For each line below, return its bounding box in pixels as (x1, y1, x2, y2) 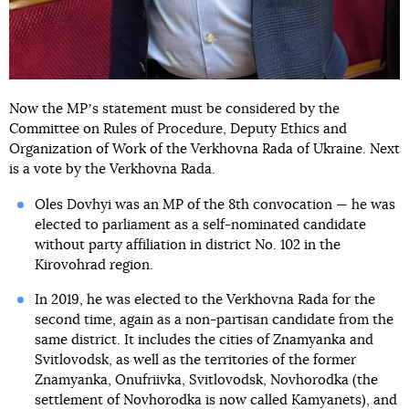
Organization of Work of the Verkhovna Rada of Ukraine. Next (9, 142, 400, 157)
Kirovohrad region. (34, 258, 153, 273)
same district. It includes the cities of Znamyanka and (34, 333, 373, 348)
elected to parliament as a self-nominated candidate (34, 218, 366, 233)
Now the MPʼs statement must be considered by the (9, 102, 340, 117)
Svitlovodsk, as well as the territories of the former (34, 353, 356, 368)
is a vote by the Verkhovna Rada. (9, 163, 215, 177)
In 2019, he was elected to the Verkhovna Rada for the (34, 293, 375, 308)
